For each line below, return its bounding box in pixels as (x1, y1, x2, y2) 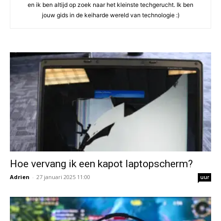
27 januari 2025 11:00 (37, 173, 90, 181)
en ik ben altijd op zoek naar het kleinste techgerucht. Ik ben (28, 1, 193, 8)
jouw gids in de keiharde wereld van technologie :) (41, 11, 180, 19)
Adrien (10, 173, 30, 181)
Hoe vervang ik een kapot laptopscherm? (10, 158, 193, 170)
